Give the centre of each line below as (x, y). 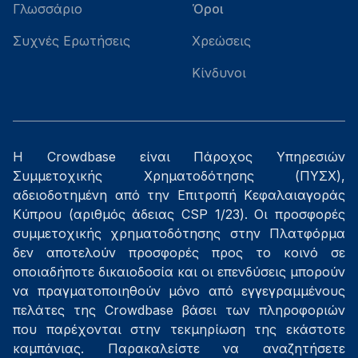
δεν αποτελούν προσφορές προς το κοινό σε (179, 253)
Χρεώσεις (221, 41)
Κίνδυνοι (219, 73)
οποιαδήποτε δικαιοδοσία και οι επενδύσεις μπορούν (179, 272)
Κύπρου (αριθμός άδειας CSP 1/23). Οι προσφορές (179, 214)
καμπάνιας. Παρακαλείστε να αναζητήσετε (179, 348)
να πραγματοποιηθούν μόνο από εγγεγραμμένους (179, 291)
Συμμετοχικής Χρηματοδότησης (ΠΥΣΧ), (179, 176)
